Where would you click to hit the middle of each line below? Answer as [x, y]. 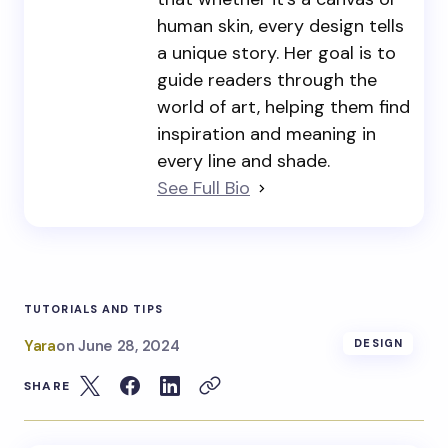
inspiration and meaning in [266, 133]
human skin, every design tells [280, 25]
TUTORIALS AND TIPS [93, 308]
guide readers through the [267, 79]
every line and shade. [243, 160]
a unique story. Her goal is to [276, 52]
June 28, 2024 [129, 345]
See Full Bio [203, 187]
